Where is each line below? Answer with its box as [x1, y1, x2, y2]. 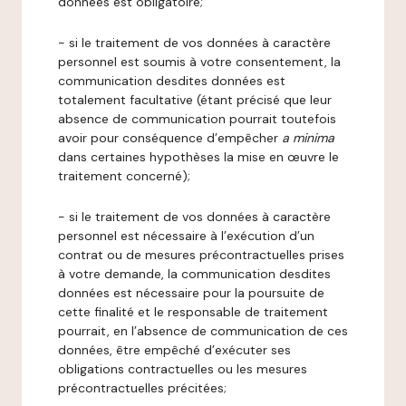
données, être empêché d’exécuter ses [58, 342, 291, 358]
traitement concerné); [58, 168, 190, 184]
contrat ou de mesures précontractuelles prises [58, 246, 344, 263]
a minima [282, 130, 334, 146]
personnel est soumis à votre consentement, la [58, 53, 341, 70]
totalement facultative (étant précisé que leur [58, 92, 332, 108]
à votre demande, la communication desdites [58, 266, 331, 282]
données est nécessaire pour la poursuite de [58, 285, 324, 301]
